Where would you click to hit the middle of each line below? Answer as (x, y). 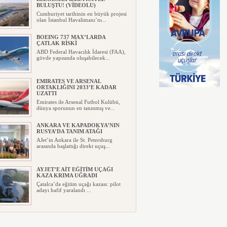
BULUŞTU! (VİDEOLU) (66, 5)
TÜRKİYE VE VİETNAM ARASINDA (83, 213)
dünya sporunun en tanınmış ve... (75, 108)
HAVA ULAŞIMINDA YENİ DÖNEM (81, 219)
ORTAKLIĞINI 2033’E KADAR (76, 87)
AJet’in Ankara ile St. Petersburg (74, 140)
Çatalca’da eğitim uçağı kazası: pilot (78, 184)
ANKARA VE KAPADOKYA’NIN (78, 125)
